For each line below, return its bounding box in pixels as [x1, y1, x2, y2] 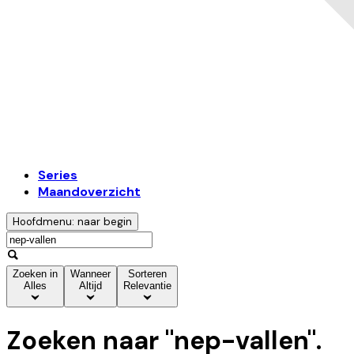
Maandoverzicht [38, 183, 141, 201]
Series [38, 167, 77, 184]
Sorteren [128, 268, 167, 281]
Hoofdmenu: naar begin [13, 215, 132, 229]
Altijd [79, 280, 102, 292]
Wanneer [70, 268, 111, 281]
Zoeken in [13, 268, 58, 281]
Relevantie [123, 280, 171, 292]
